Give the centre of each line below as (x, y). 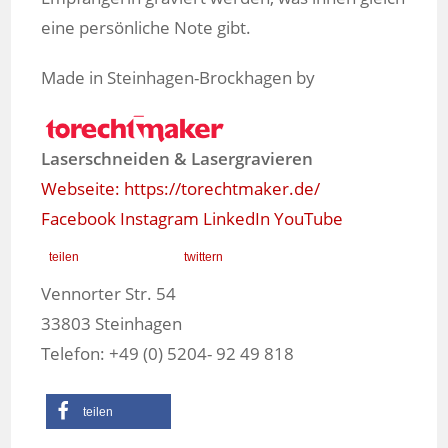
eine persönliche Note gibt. (146, 27)
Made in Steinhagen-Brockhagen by (178, 77)
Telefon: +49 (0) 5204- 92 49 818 (168, 353)
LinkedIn (237, 218)
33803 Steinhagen (112, 323)
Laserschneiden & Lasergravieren (177, 158)
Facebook (79, 218)
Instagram (160, 218)
